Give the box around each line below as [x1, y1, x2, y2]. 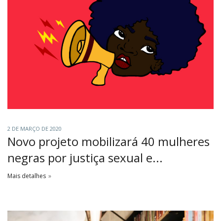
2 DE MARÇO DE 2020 [7, 124, 62, 132]
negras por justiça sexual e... [7, 149, 163, 166]
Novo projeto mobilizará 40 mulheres [7, 133, 210, 149]
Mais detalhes [7, 171, 46, 180]
